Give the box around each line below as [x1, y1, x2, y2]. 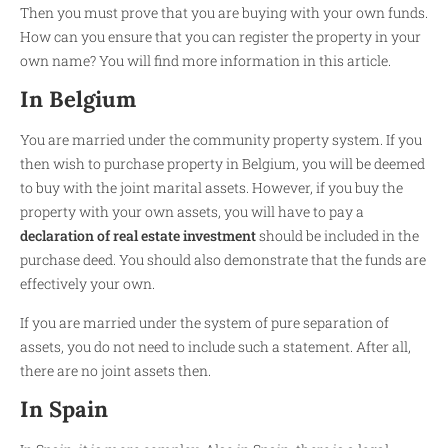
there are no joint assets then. [20, 360, 211, 380]
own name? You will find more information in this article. [20, 51, 391, 70]
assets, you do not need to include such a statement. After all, [20, 336, 411, 356]
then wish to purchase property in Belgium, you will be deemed [20, 154, 425, 174]
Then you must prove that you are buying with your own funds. [20, 3, 428, 22]
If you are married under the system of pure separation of [20, 312, 389, 332]
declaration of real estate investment [20, 226, 259, 246]
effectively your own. [20, 274, 155, 294]
